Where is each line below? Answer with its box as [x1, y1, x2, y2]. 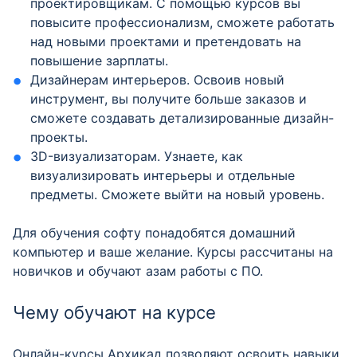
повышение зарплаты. [30, 53, 169, 69]
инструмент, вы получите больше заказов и [30, 91, 308, 107]
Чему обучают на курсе [13, 302, 216, 323]
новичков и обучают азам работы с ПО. [13, 263, 263, 279]
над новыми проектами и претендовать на [30, 33, 302, 49]
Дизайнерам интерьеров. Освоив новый [30, 72, 285, 88]
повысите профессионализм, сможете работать [30, 14, 335, 30]
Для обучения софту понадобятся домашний [13, 225, 296, 241]
